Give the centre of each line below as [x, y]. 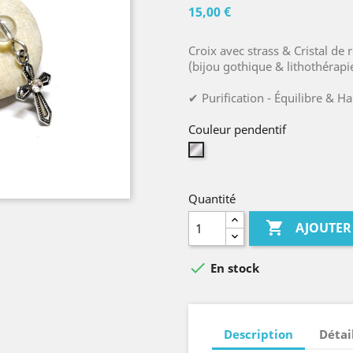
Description [258, 334]
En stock [233, 268]
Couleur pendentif [237, 129]
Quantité [212, 199]
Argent [220, 150]
